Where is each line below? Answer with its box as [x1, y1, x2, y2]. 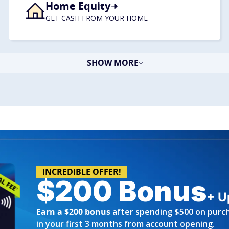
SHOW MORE [86, 57, 139, 68]
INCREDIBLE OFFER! [42, 166, 121, 177]
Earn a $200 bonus [36, 206, 110, 217]
